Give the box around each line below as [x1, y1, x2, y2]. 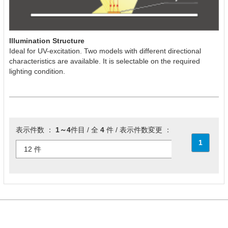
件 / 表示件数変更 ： [104, 125, 172, 134]
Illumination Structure [9, 36, 84, 45]
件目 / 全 [71, 125, 100, 134]
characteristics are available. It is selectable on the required [9, 56, 200, 65]
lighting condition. [9, 67, 65, 75]
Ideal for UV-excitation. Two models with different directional [9, 46, 201, 55]
